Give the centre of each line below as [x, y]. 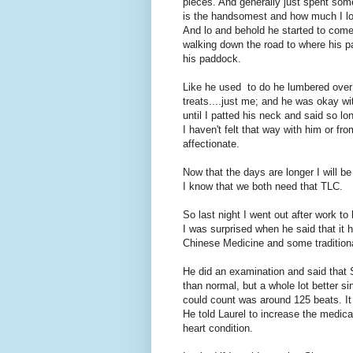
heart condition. [218, 329]
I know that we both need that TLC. [263, 187]
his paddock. [212, 59]
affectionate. [211, 144]
